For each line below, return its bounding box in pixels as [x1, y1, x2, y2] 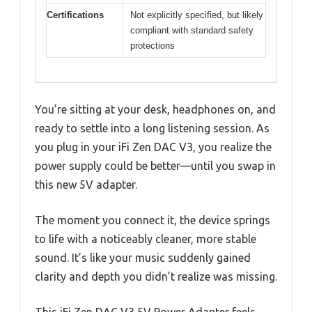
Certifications [47, 10, 104, 21]
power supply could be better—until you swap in [35, 159, 276, 172]
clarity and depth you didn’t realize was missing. [35, 270, 277, 283]
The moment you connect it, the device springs [35, 213, 270, 226]
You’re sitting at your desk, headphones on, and [35, 102, 276, 116]
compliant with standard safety [130, 25, 253, 36]
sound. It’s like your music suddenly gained [35, 251, 251, 264]
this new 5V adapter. [35, 178, 137, 191]
